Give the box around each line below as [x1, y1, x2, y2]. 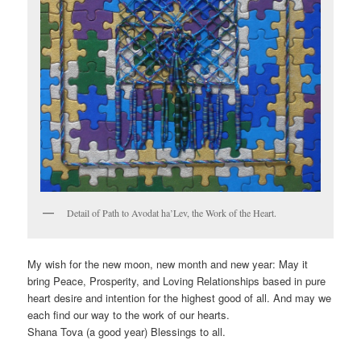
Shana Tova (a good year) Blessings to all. [27, 323, 226, 339]
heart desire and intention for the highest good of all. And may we [27, 289, 332, 305]
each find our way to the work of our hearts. [27, 306, 230, 322]
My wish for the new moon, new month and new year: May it [27, 255, 309, 272]
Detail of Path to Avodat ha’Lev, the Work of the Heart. [67, 206, 277, 220]
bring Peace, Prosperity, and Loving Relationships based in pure [27, 272, 326, 288]
